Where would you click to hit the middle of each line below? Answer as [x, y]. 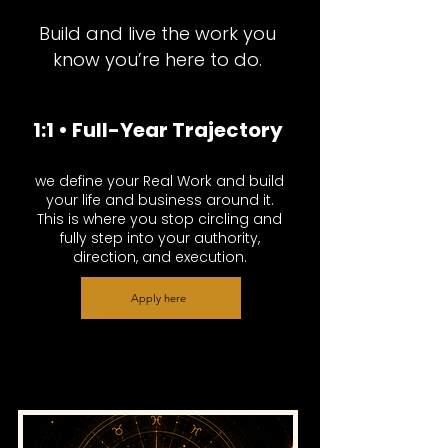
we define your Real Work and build [159, 181]
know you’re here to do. [157, 59]
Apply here [158, 298]
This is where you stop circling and [159, 219]
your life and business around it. [159, 200]
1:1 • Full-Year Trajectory [159, 130]
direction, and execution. [159, 257]
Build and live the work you [157, 33]
